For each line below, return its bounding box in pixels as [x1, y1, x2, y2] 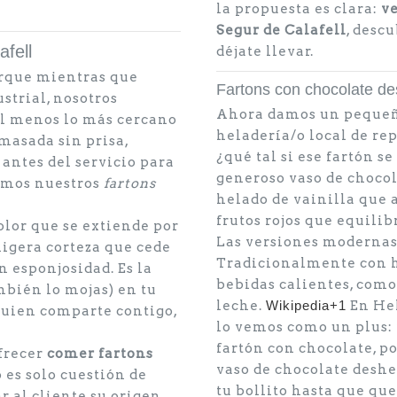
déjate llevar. [216, 43, 314, 59]
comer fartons [47, 346, 153, 362]
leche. [216, 298, 266, 314]
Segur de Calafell [216, 22, 346, 38]
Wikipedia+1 [266, 298, 346, 313]
